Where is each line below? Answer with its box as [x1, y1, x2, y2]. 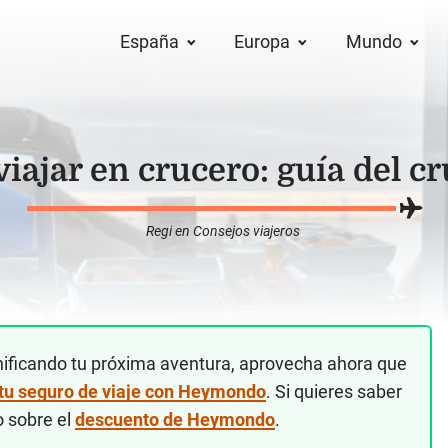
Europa [234, 31, 291, 52]
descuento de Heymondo [75, 409, 275, 430]
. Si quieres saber [266, 381, 402, 402]
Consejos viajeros [192, 223, 300, 239]
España [120, 31, 180, 52]
